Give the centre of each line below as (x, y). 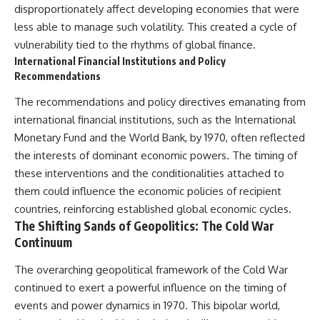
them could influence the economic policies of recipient (148, 191)
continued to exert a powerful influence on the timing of (150, 287)
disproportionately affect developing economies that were (157, 9)
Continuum (43, 242)
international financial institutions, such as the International (155, 120)
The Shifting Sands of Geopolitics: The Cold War (144, 226)
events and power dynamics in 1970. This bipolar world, (147, 305)
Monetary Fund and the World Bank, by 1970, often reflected (160, 138)
